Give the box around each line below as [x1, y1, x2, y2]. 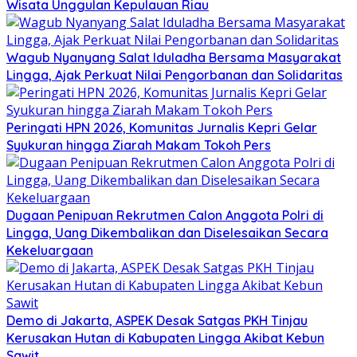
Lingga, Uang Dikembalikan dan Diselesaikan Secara [6, 225, 328, 241]
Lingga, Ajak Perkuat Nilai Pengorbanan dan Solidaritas [6, 67, 343, 84]
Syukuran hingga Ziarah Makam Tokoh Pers [6, 137, 271, 154]
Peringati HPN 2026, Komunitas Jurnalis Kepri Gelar [6, 120, 317, 136]
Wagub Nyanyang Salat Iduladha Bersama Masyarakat [6, 49, 341, 66]
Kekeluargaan [6, 242, 93, 259]
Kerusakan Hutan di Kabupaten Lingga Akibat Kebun [6, 330, 324, 347]
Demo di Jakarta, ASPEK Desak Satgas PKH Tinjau [6, 312, 308, 329]
